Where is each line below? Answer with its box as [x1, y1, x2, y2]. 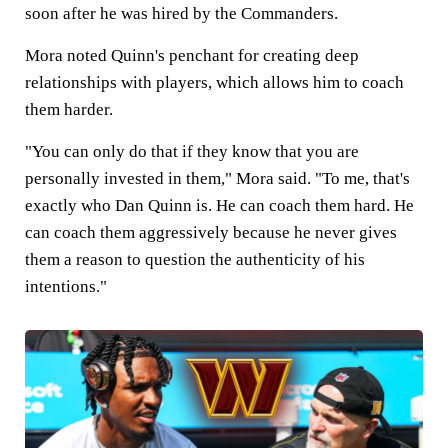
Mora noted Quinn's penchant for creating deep [25, 46, 359, 65]
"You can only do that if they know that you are [25, 142, 359, 161]
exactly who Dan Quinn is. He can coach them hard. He [25, 196, 414, 215]
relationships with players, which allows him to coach [25, 73, 404, 92]
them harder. [25, 100, 117, 119]
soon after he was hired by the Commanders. [25, 4, 342, 23]
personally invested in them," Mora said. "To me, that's [25, 169, 410, 188]
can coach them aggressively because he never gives [25, 223, 397, 242]
